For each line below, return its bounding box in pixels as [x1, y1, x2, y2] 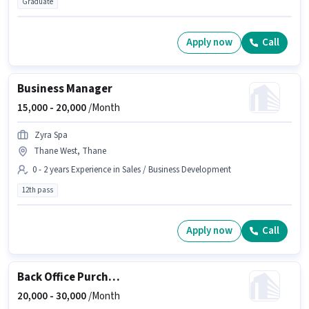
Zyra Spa [34, 128, 68, 141]
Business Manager [17, 80, 112, 97]
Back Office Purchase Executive [108, 268, 120, 286]
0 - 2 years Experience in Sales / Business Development [32, 163, 231, 176]
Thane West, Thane [34, 144, 106, 157]
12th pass [22, 184, 53, 195]
